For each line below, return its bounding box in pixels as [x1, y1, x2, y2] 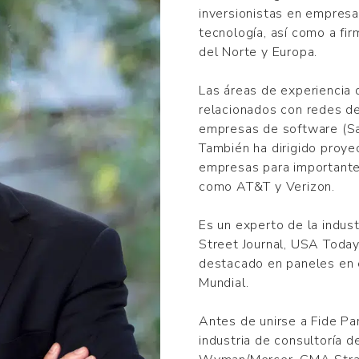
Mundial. [199, 274, 249, 292]
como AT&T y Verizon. [199, 178, 336, 196]
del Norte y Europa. [199, 43, 318, 62]
